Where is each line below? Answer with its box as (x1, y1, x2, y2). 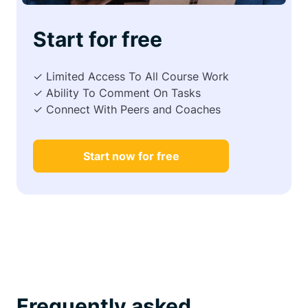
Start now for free (82, 148, 179, 163)
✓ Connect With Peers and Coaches (33, 102, 221, 116)
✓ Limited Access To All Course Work (33, 69, 229, 83)
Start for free (33, 26, 162, 52)
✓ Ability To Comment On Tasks (33, 85, 201, 100)
